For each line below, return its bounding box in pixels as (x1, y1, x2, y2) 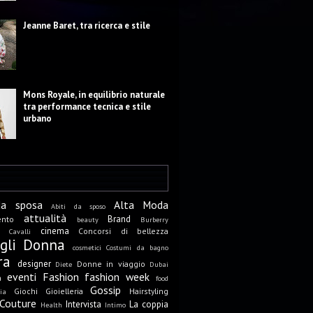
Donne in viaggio (76, 259, 145, 269)
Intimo (105, 300, 126, 310)
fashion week (85, 270, 150, 284)
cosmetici (72, 242, 101, 252)
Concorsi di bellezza (78, 226, 169, 236)
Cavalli (9, 226, 31, 236)
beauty (76, 214, 99, 224)
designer (17, 258, 51, 270)
